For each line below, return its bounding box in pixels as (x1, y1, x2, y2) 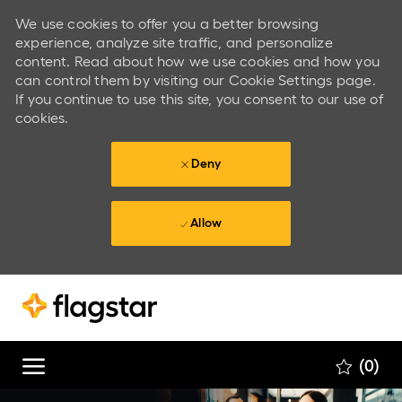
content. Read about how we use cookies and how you (14, 53, 380, 69)
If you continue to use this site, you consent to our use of (14, 91, 383, 107)
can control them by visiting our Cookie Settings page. (14, 72, 376, 88)
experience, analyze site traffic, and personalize (14, 34, 333, 50)
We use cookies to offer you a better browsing (14, 15, 319, 31)
